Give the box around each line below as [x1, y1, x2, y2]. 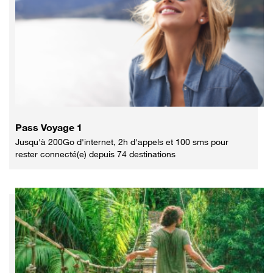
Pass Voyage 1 [15, 121, 82, 134]
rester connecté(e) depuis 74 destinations [15, 149, 175, 160]
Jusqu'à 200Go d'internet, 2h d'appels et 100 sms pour [15, 136, 229, 147]
